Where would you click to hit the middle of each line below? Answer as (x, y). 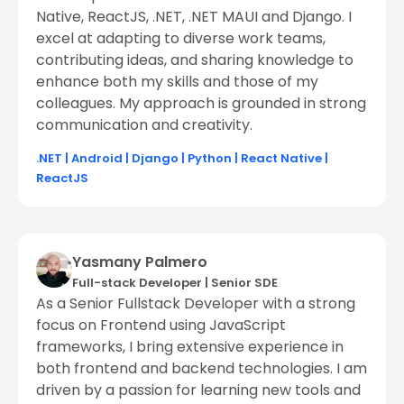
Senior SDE (244, 283)
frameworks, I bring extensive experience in (190, 347)
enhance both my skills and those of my (177, 81)
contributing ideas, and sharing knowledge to (195, 60)
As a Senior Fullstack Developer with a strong (196, 304)
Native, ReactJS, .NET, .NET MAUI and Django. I (194, 16)
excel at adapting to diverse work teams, (181, 38)
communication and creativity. (144, 124)
